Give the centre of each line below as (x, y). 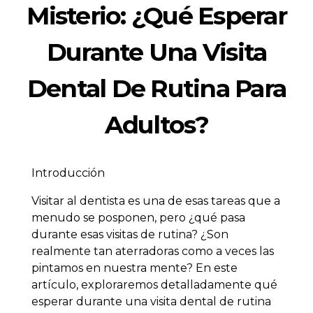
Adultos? (156, 125)
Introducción (68, 173)
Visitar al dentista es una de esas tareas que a (156, 201)
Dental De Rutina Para (156, 89)
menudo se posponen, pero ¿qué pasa (138, 218)
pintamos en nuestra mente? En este (134, 268)
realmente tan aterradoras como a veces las (153, 252)
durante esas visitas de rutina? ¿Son (130, 235)
